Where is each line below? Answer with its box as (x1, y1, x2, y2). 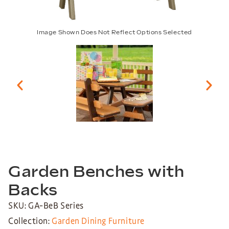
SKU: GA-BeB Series (8, 200, 84, 212)
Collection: (8, 216, 52, 227)
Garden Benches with (8, 163, 185, 182)
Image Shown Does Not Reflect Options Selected (37, 29, 192, 36)
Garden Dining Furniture (52, 216, 145, 227)
